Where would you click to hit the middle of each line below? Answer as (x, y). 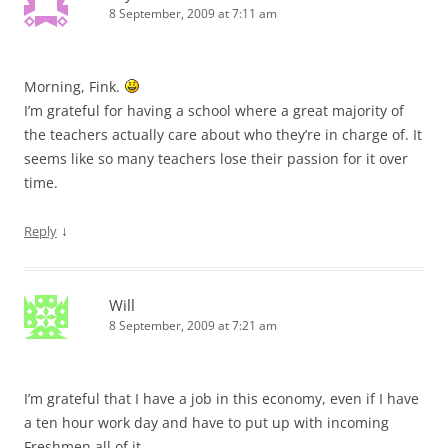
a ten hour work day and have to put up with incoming (206, 422)
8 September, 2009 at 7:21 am (193, 325)
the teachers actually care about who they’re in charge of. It (223, 134)
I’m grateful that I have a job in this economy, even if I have (221, 398)
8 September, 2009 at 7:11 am (193, 13)
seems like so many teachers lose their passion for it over (216, 158)
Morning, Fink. (74, 86)
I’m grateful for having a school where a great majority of (214, 110)
